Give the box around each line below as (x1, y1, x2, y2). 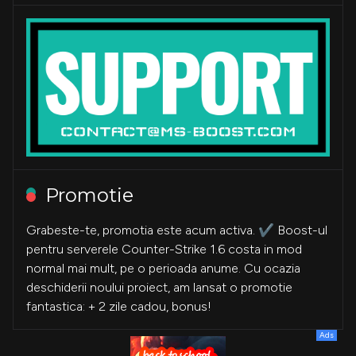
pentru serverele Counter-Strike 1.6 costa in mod (26, 241, 302, 257)
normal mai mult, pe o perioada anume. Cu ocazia (26, 260, 300, 276)
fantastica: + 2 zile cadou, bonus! (26, 298, 211, 314)
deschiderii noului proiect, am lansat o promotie (26, 279, 292, 295)
